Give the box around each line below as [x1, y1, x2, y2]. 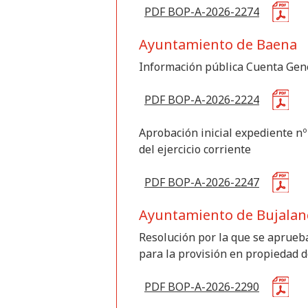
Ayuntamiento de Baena [139, 35, 297, 54]
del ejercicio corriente [139, 142, 251, 157]
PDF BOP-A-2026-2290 [144, 279, 259, 294]
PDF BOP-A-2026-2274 [144, 4, 259, 19]
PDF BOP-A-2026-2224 [144, 92, 259, 107]
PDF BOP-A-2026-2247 [144, 175, 259, 190]
